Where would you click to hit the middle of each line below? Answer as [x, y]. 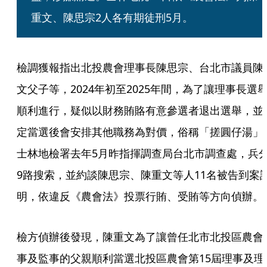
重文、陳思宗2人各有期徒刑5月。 [112, 17]
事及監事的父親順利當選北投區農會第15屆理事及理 [141, 258]
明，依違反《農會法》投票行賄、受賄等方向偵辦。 [140, 196]
